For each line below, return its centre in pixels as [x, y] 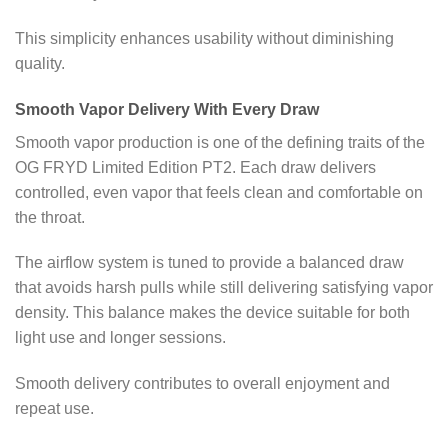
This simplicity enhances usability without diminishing [204, 38]
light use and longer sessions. [120, 338]
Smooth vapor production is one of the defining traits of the [220, 142]
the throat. [50, 217]
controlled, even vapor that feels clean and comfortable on [219, 192]
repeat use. [54, 409]
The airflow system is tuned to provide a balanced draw [209, 263]
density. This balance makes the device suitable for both [212, 313]
